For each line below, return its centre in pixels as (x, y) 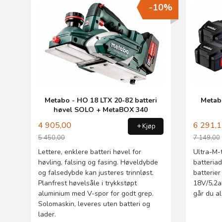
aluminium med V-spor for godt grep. (96, 193)
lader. (47, 214)
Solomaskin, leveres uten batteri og (94, 204)
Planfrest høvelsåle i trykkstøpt (87, 183)
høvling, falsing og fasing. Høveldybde (98, 162)
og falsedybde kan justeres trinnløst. (96, 172)
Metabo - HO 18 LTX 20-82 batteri (101, 101)
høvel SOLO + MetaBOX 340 (101, 110)
